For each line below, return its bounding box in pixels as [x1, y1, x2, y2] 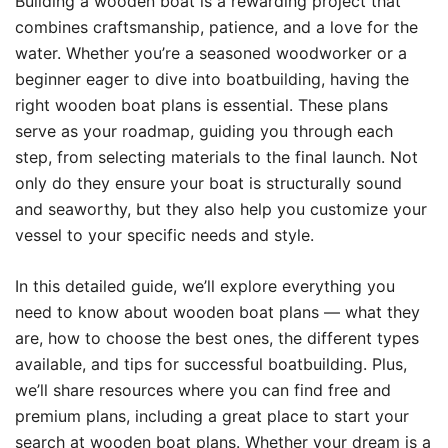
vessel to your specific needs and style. [15, 225, 314, 245]
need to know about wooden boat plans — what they [15, 302, 420, 322]
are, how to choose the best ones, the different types [15, 328, 419, 348]
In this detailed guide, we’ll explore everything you [15, 276, 395, 296]
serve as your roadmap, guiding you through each [15, 121, 393, 141]
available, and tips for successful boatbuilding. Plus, [15, 354, 407, 374]
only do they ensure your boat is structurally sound [15, 173, 402, 193]
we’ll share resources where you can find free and [15, 380, 391, 400]
